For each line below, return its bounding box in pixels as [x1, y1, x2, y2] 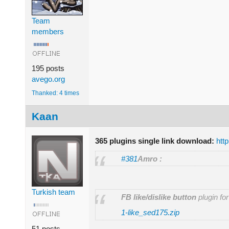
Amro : [138, 154, 162, 163]
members [32, 27, 64, 36]
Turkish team [32, 187, 75, 196]
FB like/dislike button [121, 193, 196, 202]
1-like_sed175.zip [121, 208, 179, 217]
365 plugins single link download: [95, 136, 214, 145]
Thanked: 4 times [32, 89, 79, 97]
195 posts [32, 63, 64, 73]
